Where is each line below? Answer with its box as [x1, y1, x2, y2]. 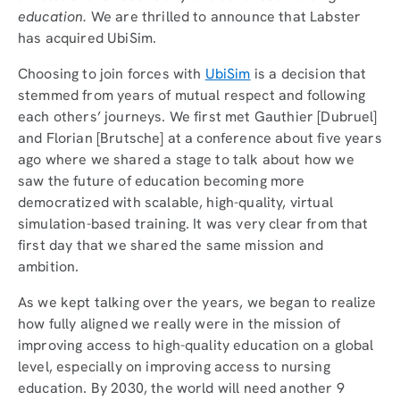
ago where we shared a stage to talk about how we [18, 149, 354, 169]
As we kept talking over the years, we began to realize [18, 292, 377, 312]
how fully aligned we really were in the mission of [18, 313, 341, 333]
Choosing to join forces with [18, 63, 205, 83]
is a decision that [250, 63, 367, 83]
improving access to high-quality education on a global [18, 335, 374, 354]
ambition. [18, 256, 79, 276]
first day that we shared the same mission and [18, 235, 324, 254]
